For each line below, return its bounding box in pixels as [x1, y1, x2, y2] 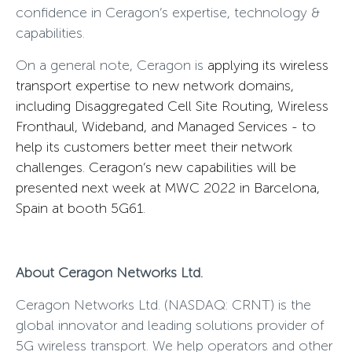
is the [278, 296, 311, 313]
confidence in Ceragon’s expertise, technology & [16, 4, 320, 21]
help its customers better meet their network [16, 138, 292, 156]
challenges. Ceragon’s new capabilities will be [16, 159, 296, 176]
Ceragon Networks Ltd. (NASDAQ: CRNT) [16, 296, 278, 313]
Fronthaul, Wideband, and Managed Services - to [16, 118, 316, 135]
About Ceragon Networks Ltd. [16, 264, 203, 281]
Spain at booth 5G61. [16, 200, 145, 217]
